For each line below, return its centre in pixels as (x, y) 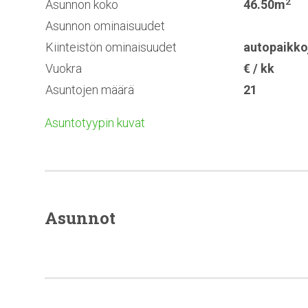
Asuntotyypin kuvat (95, 123)
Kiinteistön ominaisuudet (111, 47)
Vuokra (64, 69)
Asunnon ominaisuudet (105, 26)
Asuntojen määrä (90, 90)
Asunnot (80, 218)
